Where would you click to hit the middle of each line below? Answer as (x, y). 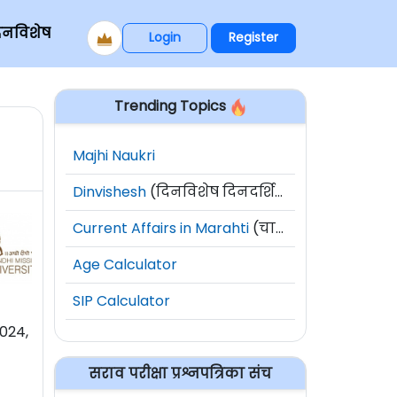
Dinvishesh (109, 191)
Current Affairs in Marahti (161, 228)
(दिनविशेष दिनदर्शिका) (210, 191)
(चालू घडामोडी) (262, 228)
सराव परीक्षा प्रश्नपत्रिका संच (180, 373)
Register (253, 38)
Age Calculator (125, 264)
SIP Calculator (121, 300)
